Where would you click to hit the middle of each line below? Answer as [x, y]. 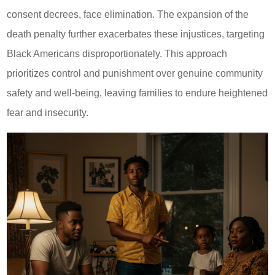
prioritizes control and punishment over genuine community [135, 73]
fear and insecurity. [48, 112]
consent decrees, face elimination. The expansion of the [128, 14]
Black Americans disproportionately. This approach [117, 53]
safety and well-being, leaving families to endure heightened [137, 93]
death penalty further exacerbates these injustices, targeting [136, 34]
